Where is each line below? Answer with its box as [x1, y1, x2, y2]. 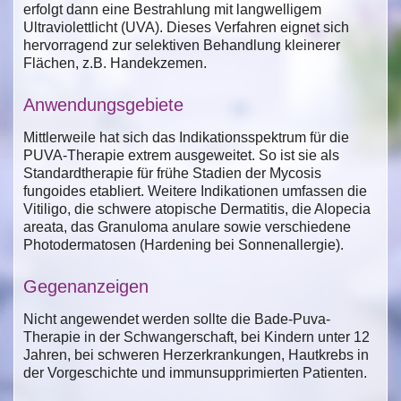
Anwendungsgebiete [23, 94, 183, 115]
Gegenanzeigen [23, 276, 149, 296]
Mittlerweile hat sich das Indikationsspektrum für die [23, 129, 349, 145]
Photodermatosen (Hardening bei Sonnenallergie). [23, 236, 344, 252]
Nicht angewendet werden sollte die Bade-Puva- [23, 311, 330, 327]
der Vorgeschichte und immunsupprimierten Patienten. [23, 364, 367, 380]
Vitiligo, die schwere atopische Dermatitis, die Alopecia [23, 200, 371, 217]
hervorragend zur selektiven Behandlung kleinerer [23, 37, 340, 53]
